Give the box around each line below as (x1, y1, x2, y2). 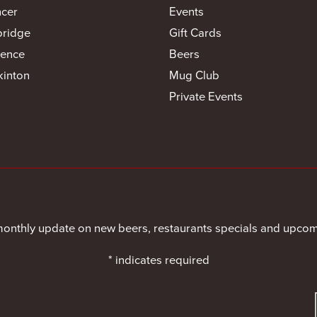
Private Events (169, 88, 243, 104)
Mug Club (169, 67, 219, 83)
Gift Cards (169, 24, 221, 40)
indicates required (112, 251, 209, 267)
